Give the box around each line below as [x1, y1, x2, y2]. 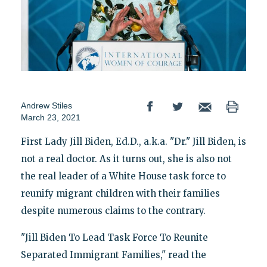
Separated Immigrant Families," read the [20, 249, 206, 261]
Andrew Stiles [20, 101, 72, 111]
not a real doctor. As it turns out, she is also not [20, 153, 232, 165]
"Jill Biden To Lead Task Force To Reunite [20, 232, 208, 244]
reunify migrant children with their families [20, 188, 220, 200]
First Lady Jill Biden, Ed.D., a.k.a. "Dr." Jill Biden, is [20, 136, 246, 148]
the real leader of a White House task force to [20, 170, 226, 182]
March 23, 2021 [20, 113, 80, 123]
